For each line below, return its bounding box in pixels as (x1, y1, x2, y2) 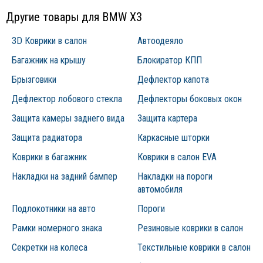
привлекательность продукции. (22, 50, 136, 61)
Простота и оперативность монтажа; (22, 4, 156, 15)
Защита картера (137, 113, 197, 124)
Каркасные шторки (137, 132, 210, 144)
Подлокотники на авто (12, 203, 96, 215)
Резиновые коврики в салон (137, 222, 243, 234)
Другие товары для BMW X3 (6, 10, 142, 25)
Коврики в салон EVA (137, 151, 217, 163)
